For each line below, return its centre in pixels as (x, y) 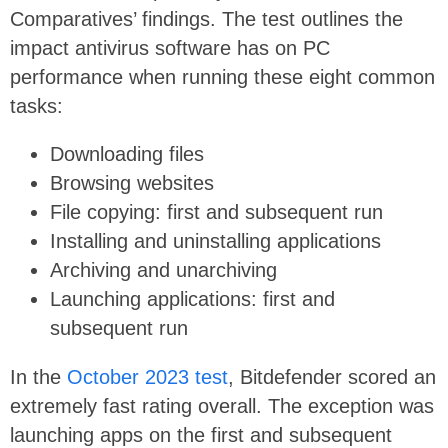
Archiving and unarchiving (163, 270)
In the (38, 376)
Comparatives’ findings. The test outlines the (206, 18)
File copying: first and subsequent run (219, 212)
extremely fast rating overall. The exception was (222, 405)
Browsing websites (132, 183)
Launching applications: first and (192, 299)
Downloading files (127, 154)
